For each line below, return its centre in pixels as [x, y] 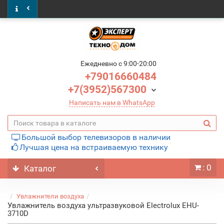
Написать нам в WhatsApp [112, 102]
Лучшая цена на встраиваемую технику [94, 147]
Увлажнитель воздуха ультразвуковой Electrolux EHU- [103, 205]
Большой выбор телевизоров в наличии [96, 137]
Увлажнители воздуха [50, 196]
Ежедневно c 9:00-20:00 [118, 63]
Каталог [40, 168]
